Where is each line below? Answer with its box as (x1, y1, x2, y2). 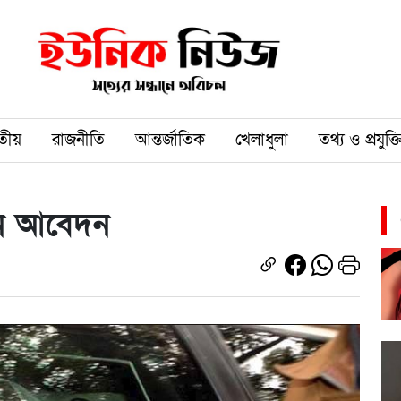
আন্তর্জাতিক (135, 128, 205, 151)
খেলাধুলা (235, 128, 288, 151)
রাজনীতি (52, 128, 105, 151)
